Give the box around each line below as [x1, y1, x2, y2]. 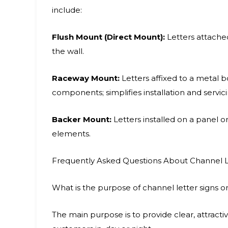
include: [52, 5, 82, 15]
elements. [52, 129, 91, 138]
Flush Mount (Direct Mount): [52, 32, 165, 42]
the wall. [52, 46, 84, 56]
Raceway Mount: [52, 73, 120, 83]
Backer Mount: [52, 115, 111, 124]
